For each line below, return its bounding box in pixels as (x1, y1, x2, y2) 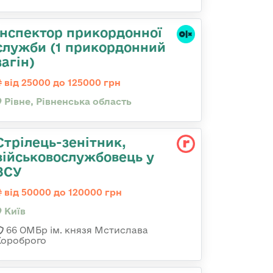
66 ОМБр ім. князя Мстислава (4, 225, 148, 235)
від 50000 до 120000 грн (2, 187, 122, 197)
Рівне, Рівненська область (2, 96, 132, 107)
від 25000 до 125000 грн (2, 77, 121, 88)
